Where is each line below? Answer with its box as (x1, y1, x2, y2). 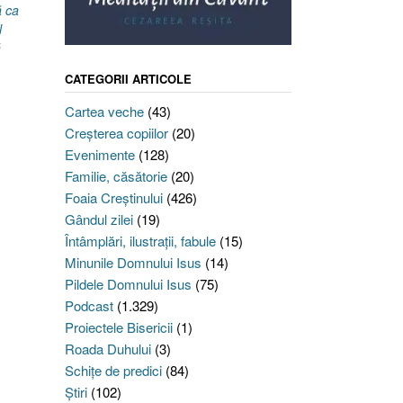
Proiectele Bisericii (64, 318, 173, 337)
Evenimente (64, 145, 135, 165)
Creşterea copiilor (64, 123, 168, 143)
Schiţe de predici (64, 361, 162, 381)
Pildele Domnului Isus (64, 274, 192, 294)
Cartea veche (64, 102, 144, 121)
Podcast (64, 296, 113, 316)
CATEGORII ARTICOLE (64, 70, 192, 88)
